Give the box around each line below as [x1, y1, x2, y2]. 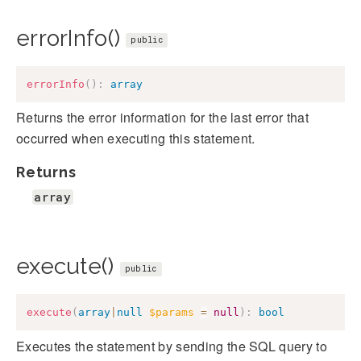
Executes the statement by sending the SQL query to [16, 336, 328, 355]
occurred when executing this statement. [16, 129, 255, 148]
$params [149, 306, 194, 319]
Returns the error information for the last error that [16, 108, 309, 127]
